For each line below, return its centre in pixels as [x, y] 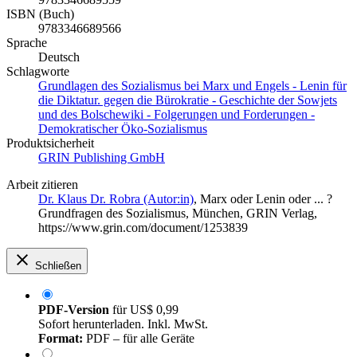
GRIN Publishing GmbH [102, 158]
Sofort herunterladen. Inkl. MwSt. [123, 324]
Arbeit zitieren [42, 185]
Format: [61, 339]
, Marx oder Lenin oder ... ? [263, 199]
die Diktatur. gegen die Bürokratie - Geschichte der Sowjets [188, 100]
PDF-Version [74, 310]
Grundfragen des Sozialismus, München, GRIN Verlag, [178, 214]
